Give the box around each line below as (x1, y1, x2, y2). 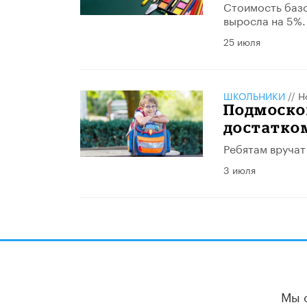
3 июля (223, 162, 256, 177)
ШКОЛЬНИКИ (223, 88, 285, 103)
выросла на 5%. (223, 11, 306, 28)
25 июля (223, 34, 260, 49)
